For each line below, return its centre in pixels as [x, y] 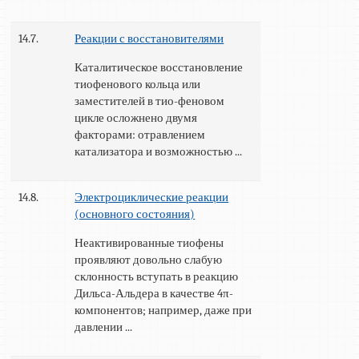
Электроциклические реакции [152, 198]
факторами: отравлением [140, 135]
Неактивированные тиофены [149, 243]
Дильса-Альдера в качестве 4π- [154, 294]
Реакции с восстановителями [149, 39]
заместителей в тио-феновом [150, 101]
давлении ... [104, 327]
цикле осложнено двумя [136, 118]
